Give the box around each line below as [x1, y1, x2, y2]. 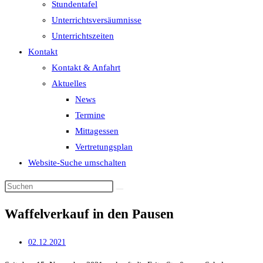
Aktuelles [52, 79, 86, 88]
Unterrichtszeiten [52, 31, 114, 41]
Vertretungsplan [75, 142, 133, 151]
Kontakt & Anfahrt [52, 63, 120, 72]
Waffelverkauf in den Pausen [5, 207, 174, 222]
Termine [75, 110, 105, 120]
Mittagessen [75, 126, 119, 136]
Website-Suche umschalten [28, 158, 126, 167]
